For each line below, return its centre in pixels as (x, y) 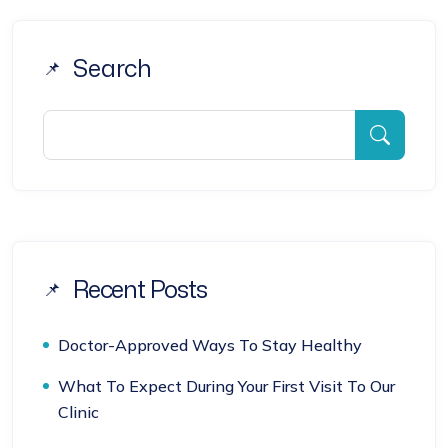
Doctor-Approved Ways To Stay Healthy (210, 345)
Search (112, 68)
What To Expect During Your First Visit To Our (226, 386)
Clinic (78, 412)
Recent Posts (140, 289)
